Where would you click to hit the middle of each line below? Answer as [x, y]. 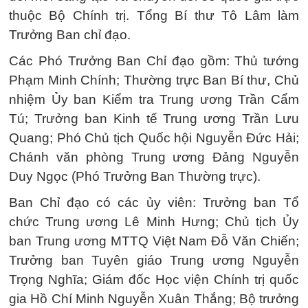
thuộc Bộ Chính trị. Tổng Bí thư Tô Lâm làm [154, 15]
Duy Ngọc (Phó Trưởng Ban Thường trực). [135, 176]
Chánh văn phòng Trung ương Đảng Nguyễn [154, 157]
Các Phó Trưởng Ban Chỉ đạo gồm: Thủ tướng [154, 61]
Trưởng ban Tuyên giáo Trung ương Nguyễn [154, 260]
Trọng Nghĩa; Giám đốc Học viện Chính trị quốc [154, 279]
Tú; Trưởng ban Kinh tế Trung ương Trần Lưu [154, 119]
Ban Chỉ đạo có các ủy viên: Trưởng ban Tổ [154, 202]
